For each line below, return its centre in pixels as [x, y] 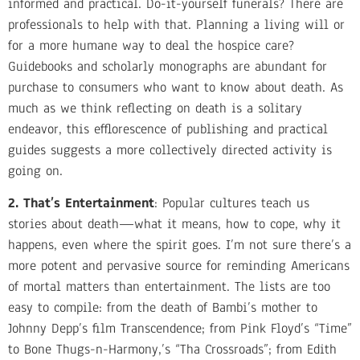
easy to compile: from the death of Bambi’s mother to [163, 308]
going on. [35, 170]
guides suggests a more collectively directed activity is [170, 149]
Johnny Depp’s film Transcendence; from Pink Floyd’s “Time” [180, 329]
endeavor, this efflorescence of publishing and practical [168, 129]
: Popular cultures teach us [232, 203]
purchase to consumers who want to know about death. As [176, 87]
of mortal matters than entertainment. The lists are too [169, 287]
